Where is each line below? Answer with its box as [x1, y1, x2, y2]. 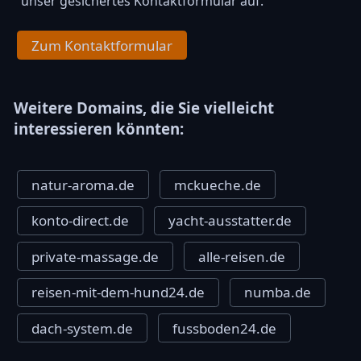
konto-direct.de [31, 211, 130, 230]
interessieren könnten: [14, 118, 184, 139]
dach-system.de [31, 318, 134, 338]
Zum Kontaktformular [31, 35, 173, 55]
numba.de [243, 283, 311, 302]
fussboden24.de [172, 318, 276, 338]
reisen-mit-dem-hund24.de [31, 283, 205, 302]
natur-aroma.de [31, 175, 135, 194]
